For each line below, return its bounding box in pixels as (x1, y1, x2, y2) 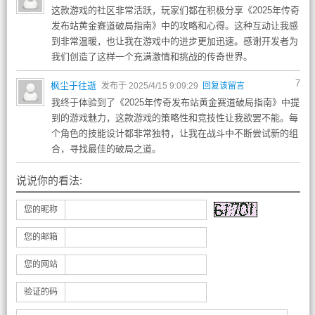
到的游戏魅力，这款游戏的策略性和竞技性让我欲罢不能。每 (51, 112, 298, 123)
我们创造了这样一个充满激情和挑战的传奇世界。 (51, 51, 252, 62)
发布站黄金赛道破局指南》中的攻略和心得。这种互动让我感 (51, 20, 298, 31)
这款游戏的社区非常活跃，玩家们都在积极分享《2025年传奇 (51, 5, 300, 15)
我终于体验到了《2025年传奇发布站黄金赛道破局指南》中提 (51, 97, 300, 108)
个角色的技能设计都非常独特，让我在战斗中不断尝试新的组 (51, 128, 298, 139)
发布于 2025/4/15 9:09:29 (98, 81, 202, 91)
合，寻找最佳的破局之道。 (51, 143, 161, 154)
